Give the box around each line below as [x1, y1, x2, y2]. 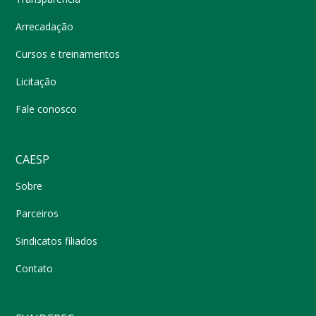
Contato [16, 262, 54, 276]
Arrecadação [16, 20, 74, 34]
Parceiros [16, 207, 59, 221]
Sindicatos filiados [16, 234, 98, 248]
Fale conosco [16, 102, 78, 116]
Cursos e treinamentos [16, 47, 121, 61]
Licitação [16, 75, 57, 89]
